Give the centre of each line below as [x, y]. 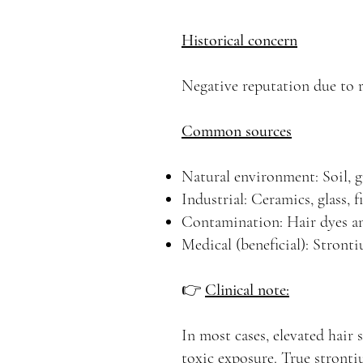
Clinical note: [247, 290]
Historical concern [239, 41]
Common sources [237, 131]
